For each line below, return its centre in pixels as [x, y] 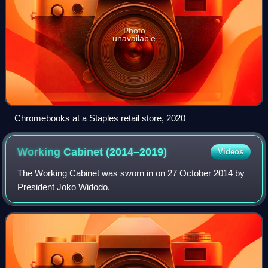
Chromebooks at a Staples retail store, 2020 [100, 118]
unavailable [134, 38]
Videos [230, 151]
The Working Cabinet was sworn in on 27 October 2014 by [131, 173]
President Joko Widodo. [64, 187]
